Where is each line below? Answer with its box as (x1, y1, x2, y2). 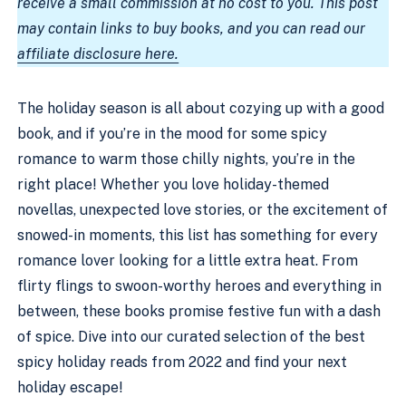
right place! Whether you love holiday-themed (17, 175, 330, 193)
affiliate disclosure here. (17, 44, 179, 63)
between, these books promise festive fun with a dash (17, 302, 382, 320)
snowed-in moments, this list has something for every (17, 226, 379, 244)
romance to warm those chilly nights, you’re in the (17, 150, 356, 168)
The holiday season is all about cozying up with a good (17, 99, 385, 117)
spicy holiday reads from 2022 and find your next (17, 353, 348, 371)
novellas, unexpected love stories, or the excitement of (17, 200, 389, 218)
